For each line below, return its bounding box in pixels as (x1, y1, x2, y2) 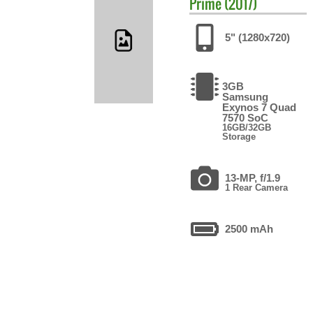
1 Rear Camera (225, 182, 289, 193)
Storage (222, 131, 256, 142)
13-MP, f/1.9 (225, 171, 281, 184)
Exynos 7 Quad (222, 101, 297, 113)
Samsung (222, 90, 269, 103)
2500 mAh (225, 222, 274, 235)
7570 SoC (222, 111, 269, 124)
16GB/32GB (222, 122, 272, 133)
